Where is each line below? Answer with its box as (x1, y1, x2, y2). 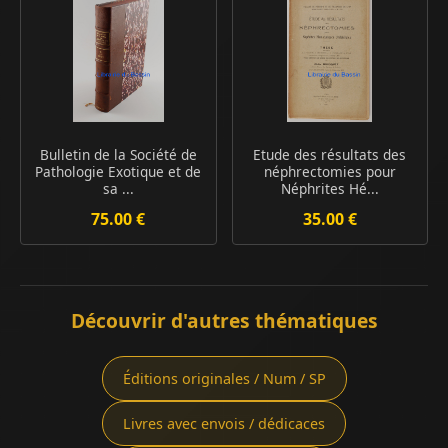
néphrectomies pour (263, 161, 396, 181)
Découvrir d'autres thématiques (70, 306, 378, 334)
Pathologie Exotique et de (35, 161, 202, 181)
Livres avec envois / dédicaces (123, 413, 325, 433)
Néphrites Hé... (280, 178, 379, 198)
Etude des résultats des (253, 144, 407, 164)
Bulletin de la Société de (39, 144, 197, 164)
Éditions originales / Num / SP (122, 368, 326, 388)
